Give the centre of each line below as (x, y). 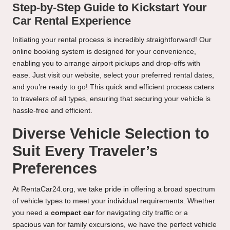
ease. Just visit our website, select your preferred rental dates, (113, 75)
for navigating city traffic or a (141, 213)
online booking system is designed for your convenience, (104, 52)
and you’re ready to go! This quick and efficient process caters (113, 87)
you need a (32, 213)
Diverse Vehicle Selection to (111, 134)
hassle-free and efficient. (52, 111)
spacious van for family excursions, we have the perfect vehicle (114, 225)
